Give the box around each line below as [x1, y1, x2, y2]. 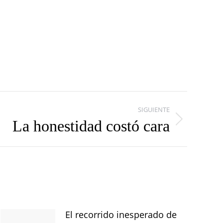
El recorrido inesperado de [65, 209, 177, 221]
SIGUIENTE [138, 105, 170, 114]
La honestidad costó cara [12, 117, 170, 135]
